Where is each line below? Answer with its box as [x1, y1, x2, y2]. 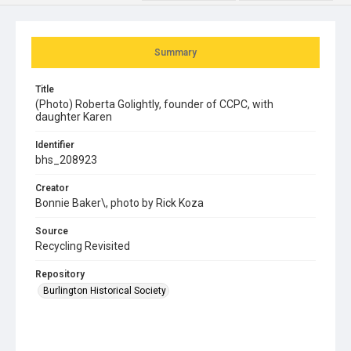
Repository [35, 268, 85, 280]
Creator [35, 182, 69, 194]
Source [35, 225, 68, 237]
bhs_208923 [35, 153, 97, 166]
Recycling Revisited [35, 239, 130, 252]
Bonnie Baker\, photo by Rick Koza [35, 196, 204, 209]
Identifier [35, 139, 74, 150]
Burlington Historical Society [43, 284, 166, 296]
